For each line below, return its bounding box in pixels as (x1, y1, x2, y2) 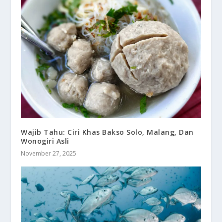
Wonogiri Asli (21, 136, 69, 146)
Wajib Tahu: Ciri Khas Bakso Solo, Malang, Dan (21, 127, 194, 137)
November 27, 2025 (21, 149, 77, 158)
